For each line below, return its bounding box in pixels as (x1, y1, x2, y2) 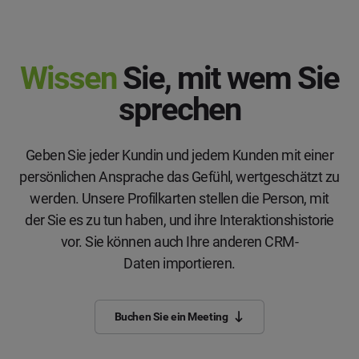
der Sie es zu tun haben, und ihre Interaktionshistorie (25, 212, 334, 229)
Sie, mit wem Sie (116, 59, 339, 98)
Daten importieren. (123, 255, 236, 272)
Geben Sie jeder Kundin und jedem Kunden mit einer (25, 147, 334, 164)
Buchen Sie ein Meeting (114, 309, 228, 323)
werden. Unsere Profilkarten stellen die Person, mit (30, 190, 329, 208)
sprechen (119, 91, 240, 129)
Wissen (20, 59, 116, 98)
